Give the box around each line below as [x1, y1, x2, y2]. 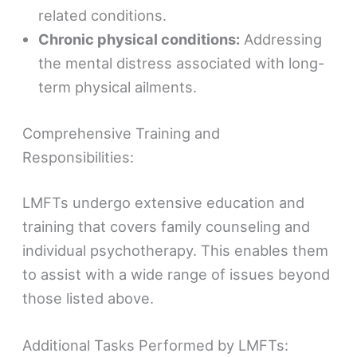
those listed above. [22, 289, 155, 308]
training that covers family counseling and [22, 218, 311, 236]
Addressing [240, 30, 323, 49]
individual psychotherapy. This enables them [22, 241, 329, 260]
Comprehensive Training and [22, 124, 221, 142]
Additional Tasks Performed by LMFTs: [22, 336, 289, 355]
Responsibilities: [22, 147, 135, 166]
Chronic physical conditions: [38, 30, 241, 49]
